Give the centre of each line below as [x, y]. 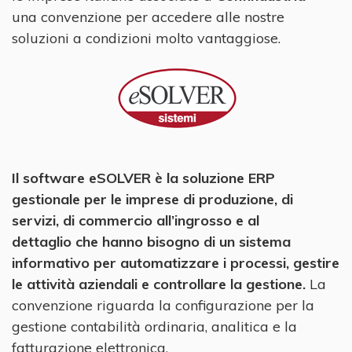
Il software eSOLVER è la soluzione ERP [143, 178]
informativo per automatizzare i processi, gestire [176, 262]
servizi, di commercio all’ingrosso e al [136, 220]
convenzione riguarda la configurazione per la [163, 305]
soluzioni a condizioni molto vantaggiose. [146, 38]
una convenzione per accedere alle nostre [148, 16]
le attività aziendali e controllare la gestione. [161, 284]
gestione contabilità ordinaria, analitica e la [154, 326]
